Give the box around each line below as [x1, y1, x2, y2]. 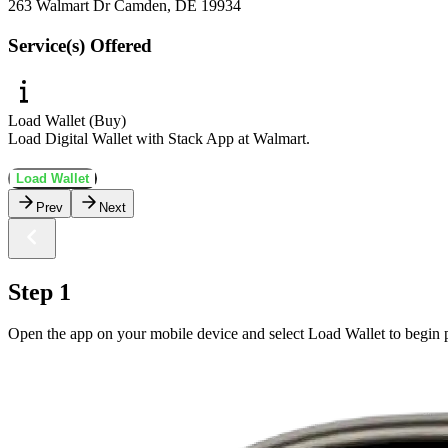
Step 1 [8, 278, 71, 305]
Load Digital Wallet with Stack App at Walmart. [8, 129, 310, 147]
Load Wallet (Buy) [8, 111, 126, 129]
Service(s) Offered [8, 34, 152, 56]
